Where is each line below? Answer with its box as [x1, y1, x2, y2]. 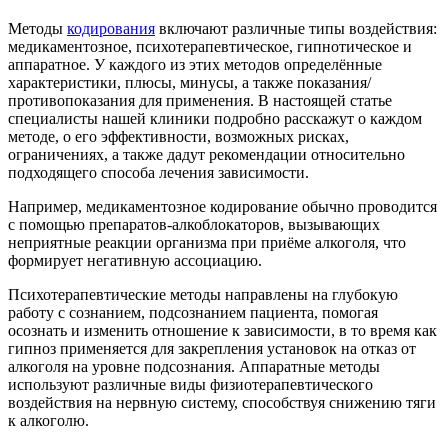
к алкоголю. [8, 411, 89, 429]
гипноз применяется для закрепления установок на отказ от [8, 339, 416, 357]
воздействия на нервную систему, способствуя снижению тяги [8, 393, 436, 411]
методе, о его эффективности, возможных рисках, [8, 127, 349, 145]
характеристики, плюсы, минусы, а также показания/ [8, 73, 371, 91]
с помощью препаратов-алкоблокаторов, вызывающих [8, 215, 380, 233]
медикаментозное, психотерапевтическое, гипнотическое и [8, 37, 412, 55]
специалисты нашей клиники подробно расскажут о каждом [8, 109, 422, 127]
